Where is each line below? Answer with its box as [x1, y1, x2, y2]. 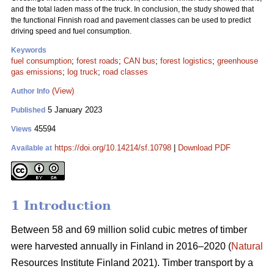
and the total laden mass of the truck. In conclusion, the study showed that [11, 5, 254, 13]
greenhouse [217, 56, 258, 65]
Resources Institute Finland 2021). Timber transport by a [11, 257, 253, 268]
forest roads [76, 56, 119, 65]
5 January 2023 [45, 105, 102, 114]
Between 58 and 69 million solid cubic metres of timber [11, 224, 247, 235]
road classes [103, 67, 148, 76]
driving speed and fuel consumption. [11, 27, 131, 35]
